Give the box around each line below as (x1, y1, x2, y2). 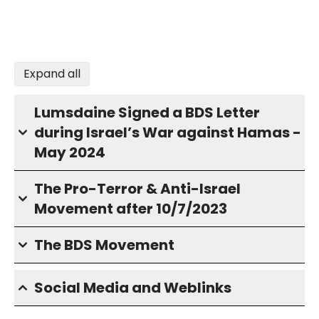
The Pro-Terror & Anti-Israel (34, 179, 241, 199)
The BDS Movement (34, 235, 174, 255)
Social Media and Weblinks (34, 278, 231, 298)
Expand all (23, 66, 80, 82)
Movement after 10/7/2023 (34, 199, 227, 219)
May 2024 (34, 142, 105, 162)
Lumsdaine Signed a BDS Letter (34, 103, 260, 122)
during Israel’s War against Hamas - (34, 122, 301, 142)
